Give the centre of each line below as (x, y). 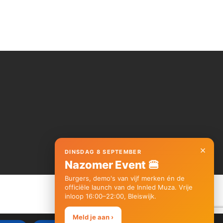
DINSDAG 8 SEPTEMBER (103, 152)
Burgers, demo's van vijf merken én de (125, 178)
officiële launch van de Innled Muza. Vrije (129, 187)
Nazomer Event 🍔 (112, 165)
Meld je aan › (93, 217)
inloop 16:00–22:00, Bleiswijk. (111, 196)
